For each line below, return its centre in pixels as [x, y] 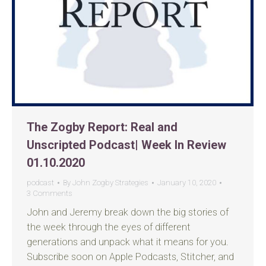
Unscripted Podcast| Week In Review [126, 145]
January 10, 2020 [187, 183]
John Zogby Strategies [110, 183]
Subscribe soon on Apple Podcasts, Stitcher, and [130, 257]
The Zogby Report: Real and [102, 127]
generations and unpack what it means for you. [129, 242]
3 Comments [50, 193]
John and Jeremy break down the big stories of [128, 212]
